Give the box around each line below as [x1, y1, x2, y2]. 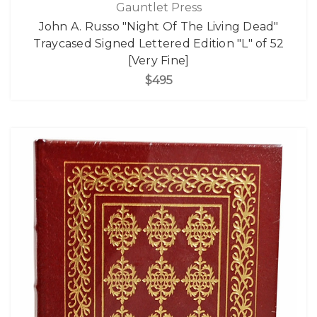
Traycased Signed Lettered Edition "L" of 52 [33, 36, 284, 50]
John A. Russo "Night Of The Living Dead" [38, 19, 279, 33]
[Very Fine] [127, 53, 190, 67]
